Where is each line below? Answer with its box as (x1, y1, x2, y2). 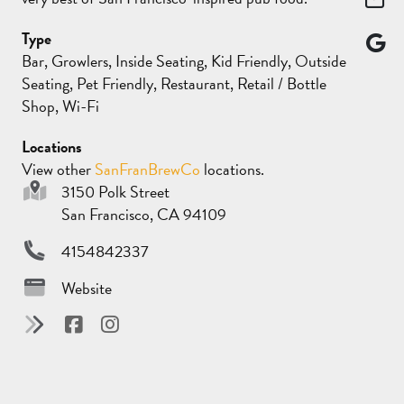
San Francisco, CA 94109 (61, 201, 227, 226)
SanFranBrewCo (95, 156, 204, 181)
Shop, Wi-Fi (22, 93, 99, 118)
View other (22, 156, 95, 181)
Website (61, 275, 113, 300)
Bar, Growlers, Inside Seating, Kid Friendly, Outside (22, 48, 346, 73)
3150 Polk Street (61, 179, 170, 204)
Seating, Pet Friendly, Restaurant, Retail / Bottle (22, 70, 326, 96)
